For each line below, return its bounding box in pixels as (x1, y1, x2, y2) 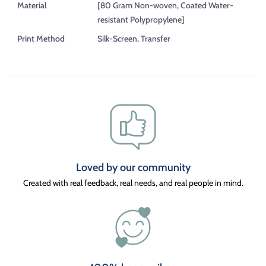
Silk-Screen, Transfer (97, 33, 170, 44)
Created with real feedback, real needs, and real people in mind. (23, 177, 243, 188)
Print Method (17, 33, 65, 44)
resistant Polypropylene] (97, 14, 185, 25)
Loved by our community (75, 160, 191, 174)
